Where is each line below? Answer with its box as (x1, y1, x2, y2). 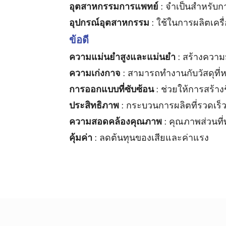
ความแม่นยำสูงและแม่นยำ (69, 50, 178, 63)
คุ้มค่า (69, 131, 95, 144)
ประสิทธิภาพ (69, 99, 122, 111)
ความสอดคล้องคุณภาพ (69, 115, 164, 128)
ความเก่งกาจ (69, 67, 123, 79)
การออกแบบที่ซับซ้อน (69, 83, 156, 95)
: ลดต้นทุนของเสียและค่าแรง (95, 131, 209, 144)
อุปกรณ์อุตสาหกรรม (69, 16, 152, 29)
